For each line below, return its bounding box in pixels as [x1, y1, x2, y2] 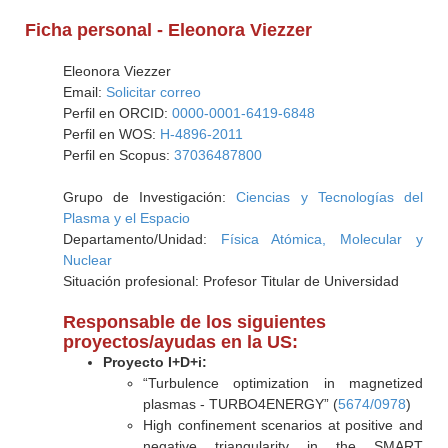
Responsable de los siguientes [62, 312, 326, 332]
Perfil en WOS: [62, 126, 160, 142]
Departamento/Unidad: [62, 231, 221, 247]
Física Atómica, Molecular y [220, 231, 423, 247]
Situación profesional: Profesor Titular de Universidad [62, 273, 399, 289]
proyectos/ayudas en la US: [62, 332, 298, 352]
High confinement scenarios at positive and [142, 417, 423, 433]
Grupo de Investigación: [62, 189, 237, 205]
